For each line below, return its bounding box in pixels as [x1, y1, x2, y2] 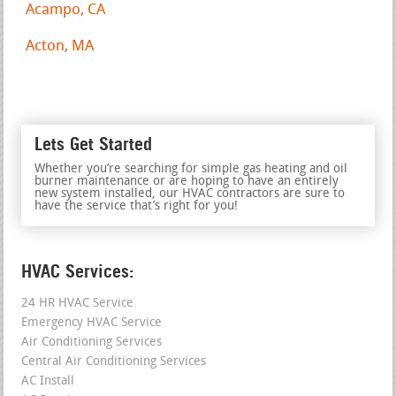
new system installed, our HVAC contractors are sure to [34, 187, 346, 201]
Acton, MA [26, 38, 95, 54]
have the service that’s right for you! [34, 199, 239, 213]
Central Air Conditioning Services [21, 354, 207, 369]
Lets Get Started [34, 133, 153, 155]
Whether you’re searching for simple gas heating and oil [34, 162, 348, 176]
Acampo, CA [26, 2, 106, 18]
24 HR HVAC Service [21, 296, 134, 310]
